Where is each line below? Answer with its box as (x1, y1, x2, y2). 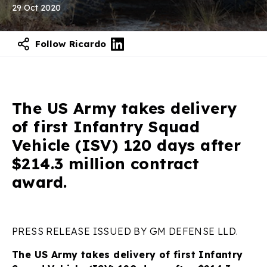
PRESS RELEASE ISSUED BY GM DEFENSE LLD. (12, 225, 238, 237)
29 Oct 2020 (12, 2, 61, 13)
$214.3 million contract (12, 153, 200, 173)
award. (12, 172, 67, 192)
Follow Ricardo (35, 38, 106, 50)
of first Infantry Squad (12, 116, 200, 136)
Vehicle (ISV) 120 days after (12, 135, 241, 155)
